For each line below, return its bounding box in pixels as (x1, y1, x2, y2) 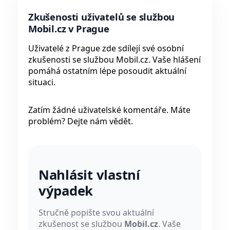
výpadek (39, 181, 93, 200)
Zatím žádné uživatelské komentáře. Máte (28, 104, 190, 116)
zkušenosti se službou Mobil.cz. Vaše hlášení (28, 54, 201, 66)
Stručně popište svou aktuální (39, 206, 154, 218)
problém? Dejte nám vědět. (28, 116, 133, 127)
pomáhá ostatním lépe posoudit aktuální (28, 65, 186, 77)
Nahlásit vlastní (39, 165, 140, 184)
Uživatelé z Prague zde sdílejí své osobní (28, 43, 184, 54)
